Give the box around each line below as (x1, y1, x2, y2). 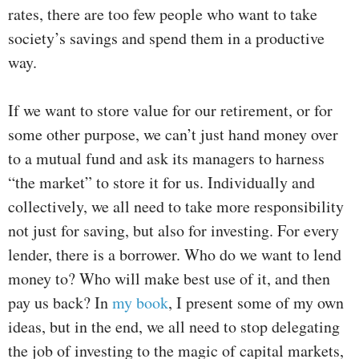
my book (112, 292, 168, 314)
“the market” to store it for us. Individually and (8, 171, 315, 194)
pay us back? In (8, 292, 112, 314)
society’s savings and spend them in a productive (8, 27, 325, 50)
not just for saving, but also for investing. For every (8, 220, 339, 242)
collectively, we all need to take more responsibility (8, 196, 344, 218)
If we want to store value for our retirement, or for (8, 99, 333, 122)
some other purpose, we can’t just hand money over (8, 123, 338, 146)
